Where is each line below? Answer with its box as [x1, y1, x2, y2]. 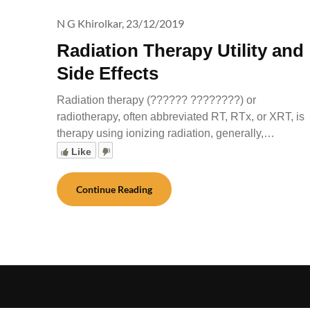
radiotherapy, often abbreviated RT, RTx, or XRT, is [57, 110, 304, 122]
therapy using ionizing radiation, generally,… [57, 127, 275, 139]
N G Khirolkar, [57, 16, 124, 30]
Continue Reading [76, 183, 152, 195]
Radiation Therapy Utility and [57, 39, 304, 61]
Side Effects [57, 62, 158, 84]
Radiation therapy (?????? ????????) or [57, 93, 256, 106]
